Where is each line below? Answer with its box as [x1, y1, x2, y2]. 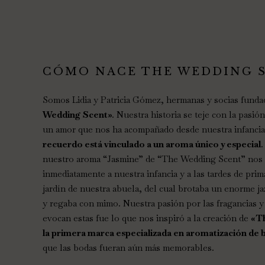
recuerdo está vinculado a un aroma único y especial [43, 138, 261, 150]
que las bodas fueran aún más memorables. [43, 242, 214, 253]
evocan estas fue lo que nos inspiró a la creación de [43, 212, 251, 224]
